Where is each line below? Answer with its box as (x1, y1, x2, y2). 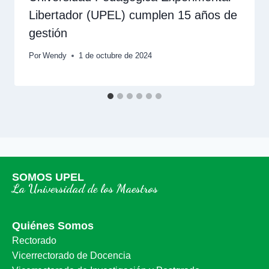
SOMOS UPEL (12, 171, 84, 184)
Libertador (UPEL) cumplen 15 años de (29, 8, 237, 22)
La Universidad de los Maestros (12, 181, 158, 196)
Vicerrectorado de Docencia (12, 250, 131, 261)
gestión (29, 26, 67, 40)
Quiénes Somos (12, 220, 94, 232)
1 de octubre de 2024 (79, 51, 153, 61)
